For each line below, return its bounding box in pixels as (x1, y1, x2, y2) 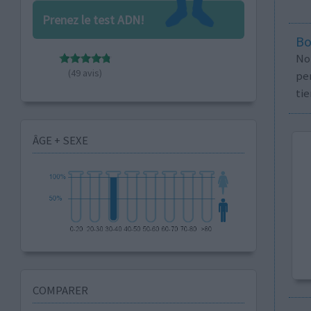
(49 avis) (68, 66, 103, 79)
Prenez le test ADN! (42, 11, 144, 28)
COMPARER (32, 282, 88, 298)
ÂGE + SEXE (32, 132, 88, 148)
